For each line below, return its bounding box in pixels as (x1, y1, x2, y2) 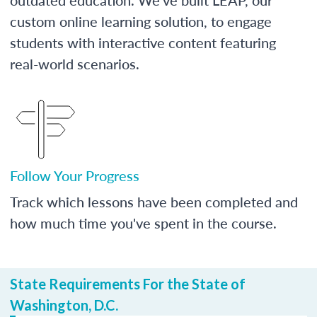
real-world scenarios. (10, 53, 139, 74)
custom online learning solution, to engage (10, 11, 272, 31)
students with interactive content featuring (10, 32, 276, 52)
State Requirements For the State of (10, 275, 246, 292)
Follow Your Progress (10, 165, 139, 185)
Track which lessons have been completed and (10, 191, 298, 212)
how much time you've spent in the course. (10, 212, 277, 233)
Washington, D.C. (10, 296, 118, 313)
